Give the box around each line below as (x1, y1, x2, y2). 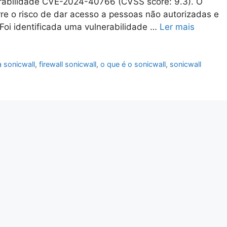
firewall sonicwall (39, 60, 97, 69)
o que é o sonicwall (100, 60, 166, 69)
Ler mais (160, 22, 195, 32)
